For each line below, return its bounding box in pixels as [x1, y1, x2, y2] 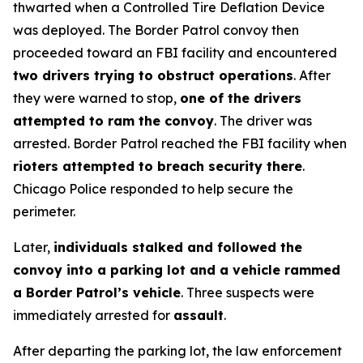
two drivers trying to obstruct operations [13, 67, 293, 83]
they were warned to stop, [13, 90, 180, 106]
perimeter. [13, 203, 75, 220]
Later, [13, 239, 53, 255]
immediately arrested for [13, 307, 173, 323]
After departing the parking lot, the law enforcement [13, 343, 342, 359]
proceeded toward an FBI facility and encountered [13, 45, 337, 61]
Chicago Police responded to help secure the [13, 181, 293, 197]
